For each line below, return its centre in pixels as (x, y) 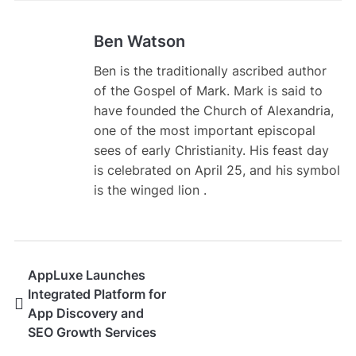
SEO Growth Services (92, 333)
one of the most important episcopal (204, 131)
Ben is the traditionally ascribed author (210, 71)
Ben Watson (139, 42)
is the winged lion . (150, 190)
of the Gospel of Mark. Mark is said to (208, 91)
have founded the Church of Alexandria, (213, 111)
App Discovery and (85, 313)
